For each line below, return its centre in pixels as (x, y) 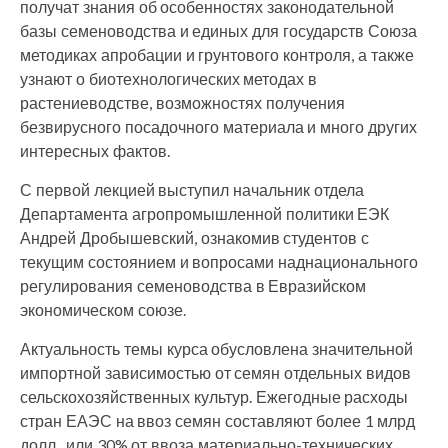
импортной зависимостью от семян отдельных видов (215, 372)
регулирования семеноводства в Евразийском (193, 285)
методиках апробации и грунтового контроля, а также (217, 54)
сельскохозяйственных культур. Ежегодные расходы (214, 396)
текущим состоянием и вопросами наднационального (219, 261)
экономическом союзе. (103, 309)
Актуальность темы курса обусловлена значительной (217, 348)
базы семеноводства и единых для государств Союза (218, 30)
